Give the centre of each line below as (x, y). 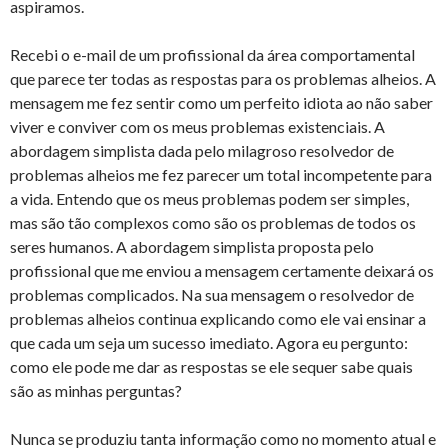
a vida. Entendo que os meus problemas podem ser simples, (209, 198)
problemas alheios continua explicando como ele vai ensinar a (218, 318)
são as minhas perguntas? (96, 390)
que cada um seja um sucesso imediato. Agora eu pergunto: (209, 342)
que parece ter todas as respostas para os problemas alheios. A (223, 78)
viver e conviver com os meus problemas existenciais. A (197, 126)
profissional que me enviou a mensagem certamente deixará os (222, 270)
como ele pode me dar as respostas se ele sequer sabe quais (211, 366)
